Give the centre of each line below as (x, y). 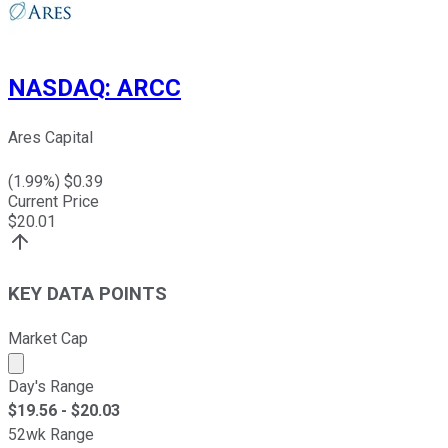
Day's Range (51, 386)
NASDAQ (56, 88)
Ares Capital (50, 138)
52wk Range (51, 434)
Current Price (53, 202)
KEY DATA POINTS (87, 293)
